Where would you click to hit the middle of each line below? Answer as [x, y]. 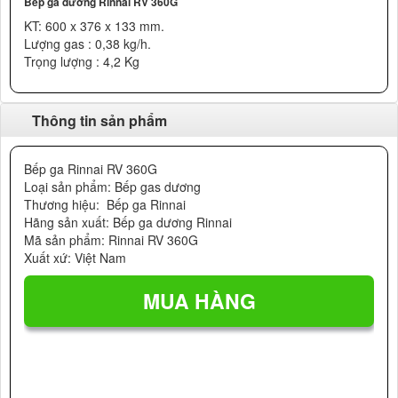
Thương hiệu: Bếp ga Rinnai [105, 204]
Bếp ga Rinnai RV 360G [91, 169]
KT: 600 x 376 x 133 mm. [94, 26]
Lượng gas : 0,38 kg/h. [88, 44]
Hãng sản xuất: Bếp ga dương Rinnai [128, 222]
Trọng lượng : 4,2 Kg [82, 61]
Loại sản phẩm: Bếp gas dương [112, 187]
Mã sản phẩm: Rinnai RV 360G [111, 240]
